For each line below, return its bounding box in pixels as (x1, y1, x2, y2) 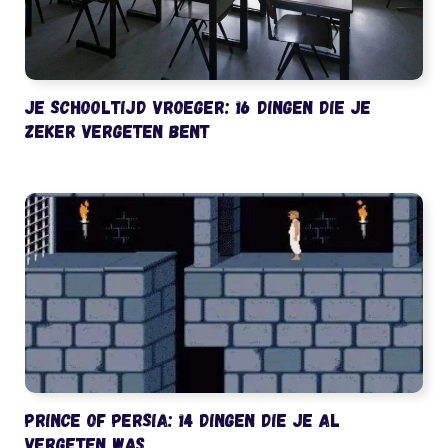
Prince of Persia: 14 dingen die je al (25, 407, 340, 431)
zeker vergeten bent (25, 118, 210, 142)
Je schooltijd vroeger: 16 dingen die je (25, 94, 371, 118)
